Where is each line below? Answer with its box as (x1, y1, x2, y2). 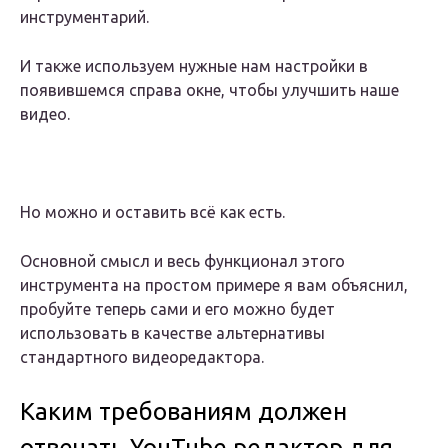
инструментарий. (20, 8, 149, 27)
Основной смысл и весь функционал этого (20, 252, 345, 271)
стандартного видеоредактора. (20, 348, 264, 367)
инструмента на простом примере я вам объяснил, (20, 276, 408, 295)
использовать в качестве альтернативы (20, 324, 325, 343)
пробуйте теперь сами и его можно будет (20, 300, 335, 319)
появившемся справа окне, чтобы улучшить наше (20, 81, 399, 100)
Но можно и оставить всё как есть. (20, 203, 285, 222)
